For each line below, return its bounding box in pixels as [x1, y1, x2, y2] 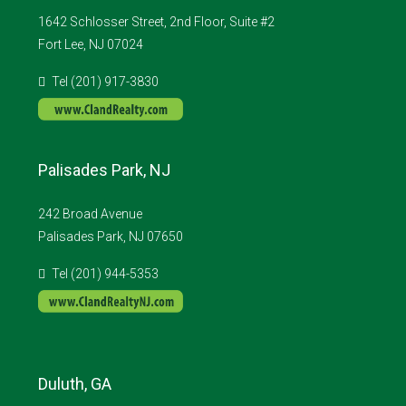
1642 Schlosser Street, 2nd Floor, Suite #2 [38, 14, 275, 30]
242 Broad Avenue [38, 207, 142, 222]
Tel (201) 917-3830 [52, 74, 159, 90]
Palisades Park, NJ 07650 [38, 229, 183, 245]
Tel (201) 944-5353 [52, 266, 159, 282]
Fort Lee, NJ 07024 [38, 37, 143, 53]
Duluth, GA [38, 374, 111, 394]
